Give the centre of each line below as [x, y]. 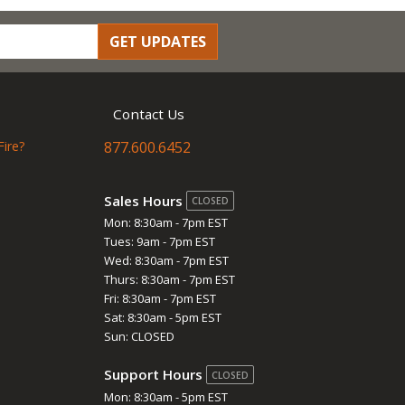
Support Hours [155, 375]
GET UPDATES [158, 41]
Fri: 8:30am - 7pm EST [160, 299]
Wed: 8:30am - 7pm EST [166, 261]
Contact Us [149, 113]
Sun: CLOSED [139, 337]
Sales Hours [145, 200]
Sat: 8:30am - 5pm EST [163, 318]
